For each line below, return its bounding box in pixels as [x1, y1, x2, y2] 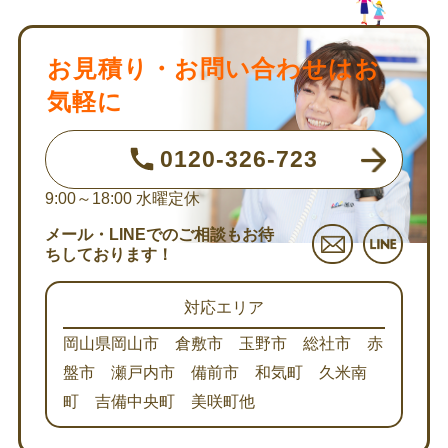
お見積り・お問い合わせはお [47, 54, 381, 82]
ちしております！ [45, 245, 174, 264]
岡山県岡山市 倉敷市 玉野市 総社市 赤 [63, 333, 384, 352]
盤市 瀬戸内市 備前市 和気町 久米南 [63, 362, 368, 381]
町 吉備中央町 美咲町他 [63, 391, 256, 410]
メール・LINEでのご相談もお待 [45, 225, 275, 244]
